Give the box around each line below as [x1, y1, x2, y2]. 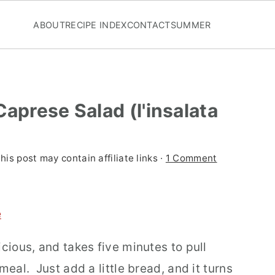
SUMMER [170, 20, 211, 30]
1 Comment [165, 152, 217, 164]
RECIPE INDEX [64, 20, 127, 30]
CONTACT [126, 20, 171, 30]
